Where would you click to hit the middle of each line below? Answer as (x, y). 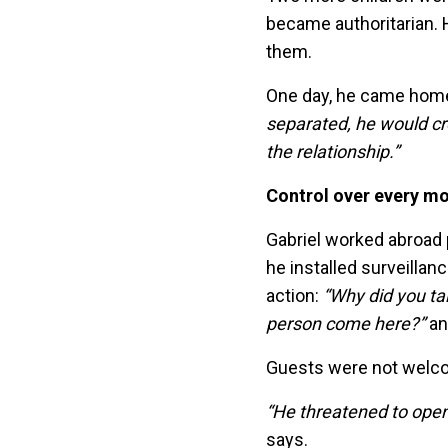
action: (292, 296)
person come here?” (345, 324)
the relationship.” (332, 152)
